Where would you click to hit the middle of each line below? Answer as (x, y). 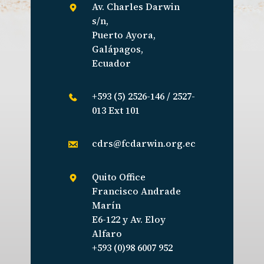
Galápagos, (118, 49)
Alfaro (107, 234)
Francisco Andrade (136, 191)
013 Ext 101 (116, 110)
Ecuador (111, 63)
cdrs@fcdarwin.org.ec (144, 143)
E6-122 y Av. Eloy (129, 220)
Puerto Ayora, (124, 35)
